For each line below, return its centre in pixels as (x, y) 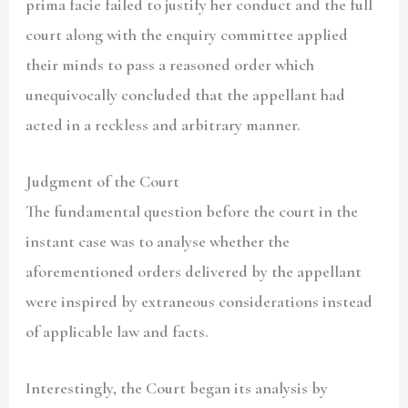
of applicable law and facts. (117, 331)
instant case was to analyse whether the (158, 241)
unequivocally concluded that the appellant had (186, 94)
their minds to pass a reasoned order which (170, 64)
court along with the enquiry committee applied (187, 34)
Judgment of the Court (103, 181)
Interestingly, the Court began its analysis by (177, 388)
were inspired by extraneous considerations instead (199, 301)
